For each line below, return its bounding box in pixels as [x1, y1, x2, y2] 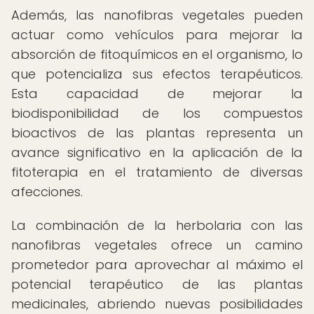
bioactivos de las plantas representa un [11, 124, 303, 142]
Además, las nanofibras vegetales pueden [11, 6, 303, 24]
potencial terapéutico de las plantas [11, 275, 303, 293]
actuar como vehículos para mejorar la [11, 26, 303, 43]
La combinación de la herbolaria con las [11, 217, 303, 234]
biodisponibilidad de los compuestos [11, 104, 303, 122]
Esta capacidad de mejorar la [11, 85, 303, 102]
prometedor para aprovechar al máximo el [11, 256, 303, 273]
